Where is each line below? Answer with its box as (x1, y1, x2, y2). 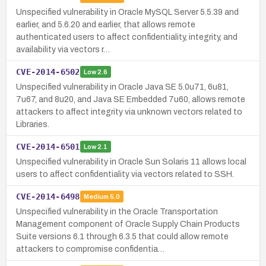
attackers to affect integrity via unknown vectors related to (16, 107, 242, 116)
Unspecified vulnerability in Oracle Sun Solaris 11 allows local (16, 157, 246, 166)
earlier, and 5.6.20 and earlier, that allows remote (16, 20, 195, 29)
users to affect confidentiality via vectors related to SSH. (16, 169, 234, 179)
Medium (83, 193, 109, 201)
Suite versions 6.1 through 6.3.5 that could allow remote (16, 232, 229, 241)
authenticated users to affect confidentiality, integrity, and (16, 32, 237, 42)
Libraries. (16, 119, 49, 129)
